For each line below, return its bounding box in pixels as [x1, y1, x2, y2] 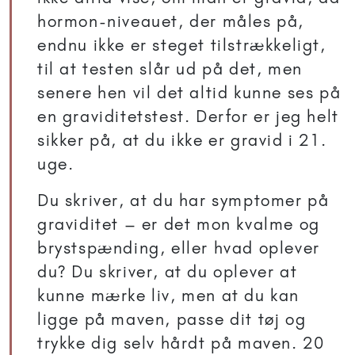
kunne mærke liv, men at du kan [37, 285, 300, 306]
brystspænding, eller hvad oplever [37, 238, 320, 258]
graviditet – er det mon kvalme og [37, 214, 320, 235]
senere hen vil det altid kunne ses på [37, 82, 342, 103]
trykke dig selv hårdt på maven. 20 [37, 333, 325, 353]
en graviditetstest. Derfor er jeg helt [37, 106, 339, 127]
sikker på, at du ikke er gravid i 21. [37, 130, 327, 151]
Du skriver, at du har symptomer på [37, 190, 330, 211]
